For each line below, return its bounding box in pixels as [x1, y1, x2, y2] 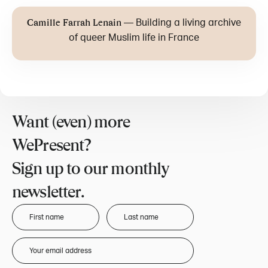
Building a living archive [136, 17, 241, 29]
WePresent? [12, 136, 92, 156]
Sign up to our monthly [12, 160, 170, 179]
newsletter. [12, 183, 84, 202]
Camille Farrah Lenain [27, 17, 121, 29]
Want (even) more [12, 113, 130, 132]
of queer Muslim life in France [69, 32, 199, 44]
